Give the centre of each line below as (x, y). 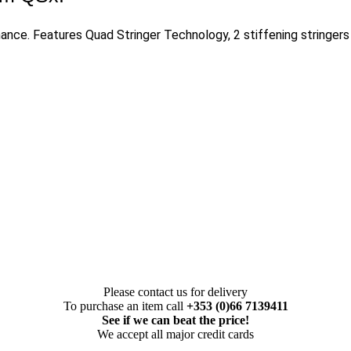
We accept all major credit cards (175, 334)
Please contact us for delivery (175, 291)
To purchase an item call (125, 306)
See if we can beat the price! (175, 320)
